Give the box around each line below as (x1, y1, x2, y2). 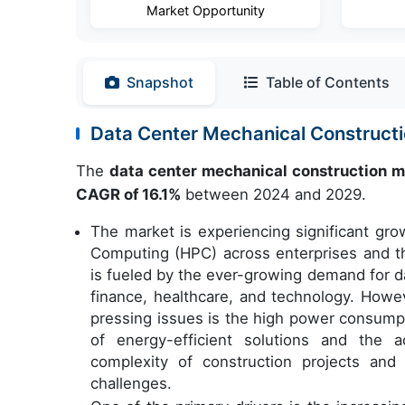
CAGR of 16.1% (76, 185, 181, 203)
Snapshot (127, 73, 193, 91)
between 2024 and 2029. (181, 185, 366, 203)
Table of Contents (266, 73, 390, 91)
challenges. (90, 374, 181, 392)
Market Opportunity (146, 3, 265, 18)
